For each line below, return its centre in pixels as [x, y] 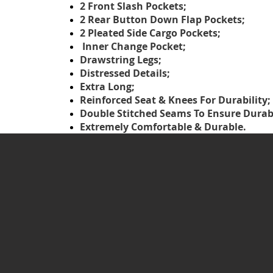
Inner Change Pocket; [134, 47]
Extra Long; [107, 87]
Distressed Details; [126, 73]
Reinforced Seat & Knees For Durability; [175, 100]
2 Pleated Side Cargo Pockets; [150, 33]
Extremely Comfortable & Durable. [163, 127]
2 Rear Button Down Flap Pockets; [162, 20]
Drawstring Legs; [122, 60]
